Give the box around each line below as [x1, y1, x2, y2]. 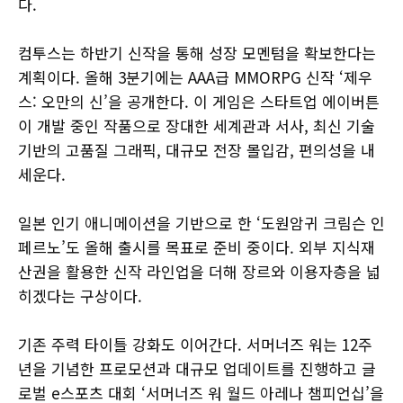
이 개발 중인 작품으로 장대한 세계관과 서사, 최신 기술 [18, 113, 375, 137]
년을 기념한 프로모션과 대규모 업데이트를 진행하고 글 [18, 356, 376, 380]
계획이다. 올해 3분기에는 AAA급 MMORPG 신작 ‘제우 [18, 65, 372, 88]
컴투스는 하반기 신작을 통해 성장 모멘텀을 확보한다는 [18, 40, 376, 64]
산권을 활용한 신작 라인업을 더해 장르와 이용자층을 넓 [18, 259, 381, 282]
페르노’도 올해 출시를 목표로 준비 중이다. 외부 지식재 [18, 235, 375, 258]
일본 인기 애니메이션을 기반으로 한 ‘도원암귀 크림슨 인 [18, 210, 385, 234]
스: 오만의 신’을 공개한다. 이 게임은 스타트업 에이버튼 [18, 89, 380, 112]
